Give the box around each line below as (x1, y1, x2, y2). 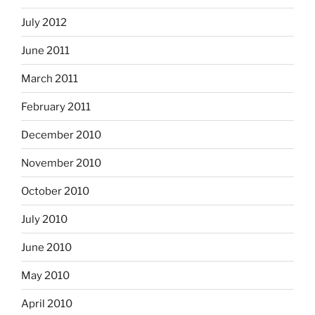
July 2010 (21, 212, 67, 226)
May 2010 (21, 269, 70, 282)
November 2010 (21, 156, 101, 169)
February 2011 (21, 100, 91, 113)
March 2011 (21, 72, 78, 85)
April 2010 (21, 297, 72, 310)
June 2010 (21, 240, 72, 254)
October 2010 (21, 184, 89, 198)
